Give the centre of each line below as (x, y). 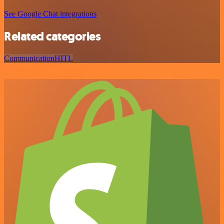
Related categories (52, 36)
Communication (29, 58)
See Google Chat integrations (50, 13)
